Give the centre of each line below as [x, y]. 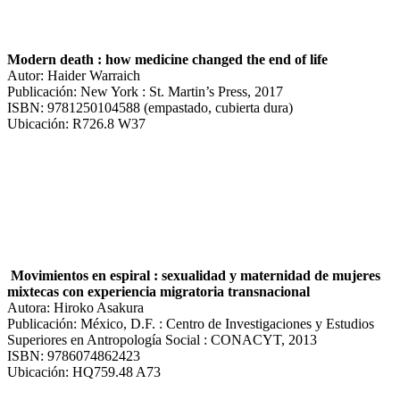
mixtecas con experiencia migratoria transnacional [158, 291]
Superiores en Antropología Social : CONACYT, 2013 [162, 339]
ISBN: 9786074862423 [74, 355]
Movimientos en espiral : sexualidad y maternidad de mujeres [194, 275]
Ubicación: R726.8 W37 [76, 123]
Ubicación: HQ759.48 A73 [84, 371]
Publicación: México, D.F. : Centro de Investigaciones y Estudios [191, 323]
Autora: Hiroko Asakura [75, 307]
